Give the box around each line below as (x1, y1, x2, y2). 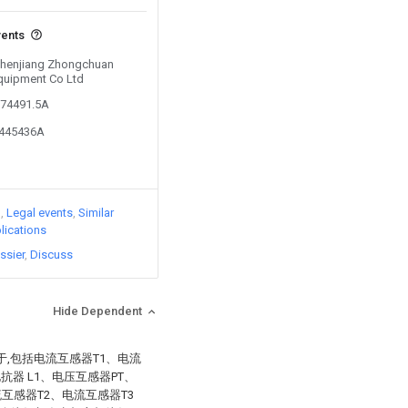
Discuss (30, 248, 73, 261)
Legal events (6, 206, 73, 219)
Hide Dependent (53, 304, 145, 318)
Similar (78, 206, 114, 219)
